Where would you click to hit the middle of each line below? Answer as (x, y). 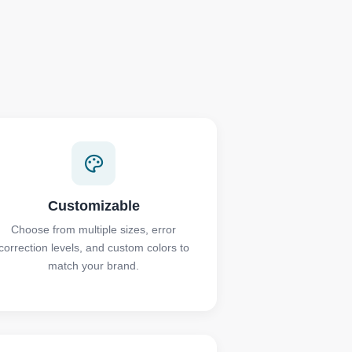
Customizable (93, 206)
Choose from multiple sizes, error (94, 229)
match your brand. (94, 266)
